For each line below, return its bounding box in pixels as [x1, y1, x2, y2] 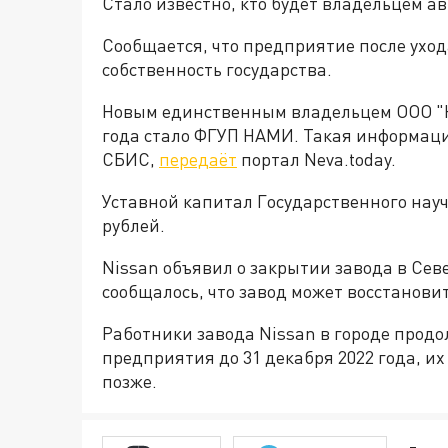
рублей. [102, 214, 165, 236]
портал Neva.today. [237, 148, 396, 170]
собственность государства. [102, 58, 332, 80]
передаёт [159, 148, 237, 170]
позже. [102, 370, 157, 392]
